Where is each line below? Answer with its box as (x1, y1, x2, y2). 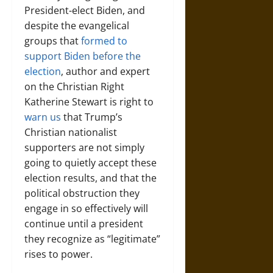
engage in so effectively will (24, 202, 148, 215)
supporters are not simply (24, 141, 144, 154)
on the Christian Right (24, 80, 124, 93)
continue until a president (24, 217, 143, 230)
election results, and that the (24, 171, 157, 185)
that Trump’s (61, 110, 122, 124)
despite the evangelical (24, 19, 129, 32)
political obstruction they (24, 186, 140, 200)
